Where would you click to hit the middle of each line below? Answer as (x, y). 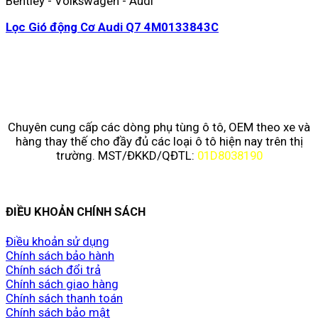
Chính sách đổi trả (53, 270)
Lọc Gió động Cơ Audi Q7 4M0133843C (112, 27)
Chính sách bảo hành (60, 256)
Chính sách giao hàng (62, 284)
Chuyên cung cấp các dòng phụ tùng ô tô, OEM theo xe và (159, 127)
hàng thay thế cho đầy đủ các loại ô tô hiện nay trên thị (159, 141)
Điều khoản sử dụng (57, 242)
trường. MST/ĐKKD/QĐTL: (126, 155)
